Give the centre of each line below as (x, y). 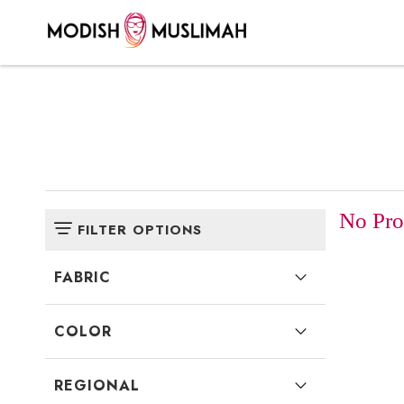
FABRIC (83, 277)
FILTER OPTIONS (140, 230)
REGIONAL (97, 386)
